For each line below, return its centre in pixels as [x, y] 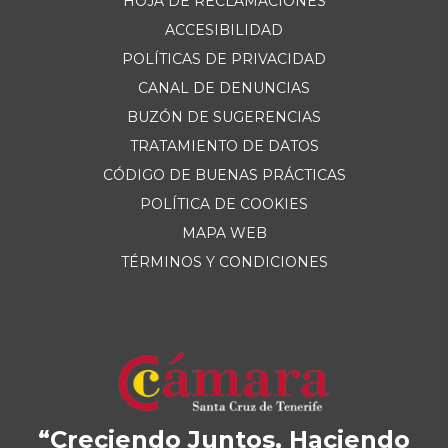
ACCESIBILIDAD [224, 30]
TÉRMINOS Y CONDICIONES [224, 262]
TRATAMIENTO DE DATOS [224, 146]
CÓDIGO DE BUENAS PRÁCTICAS [224, 175]
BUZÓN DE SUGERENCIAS [224, 117]
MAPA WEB [224, 233]
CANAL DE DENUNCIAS [224, 88]
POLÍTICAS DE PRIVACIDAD [224, 59]
